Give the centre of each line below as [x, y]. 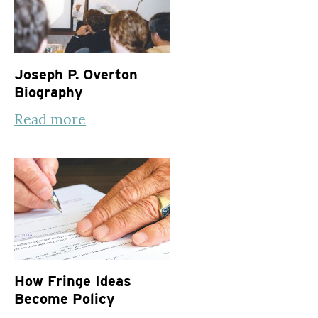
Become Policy [65, 299]
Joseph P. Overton [76, 75]
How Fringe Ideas [73, 281]
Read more [50, 119]
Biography [49, 93]
